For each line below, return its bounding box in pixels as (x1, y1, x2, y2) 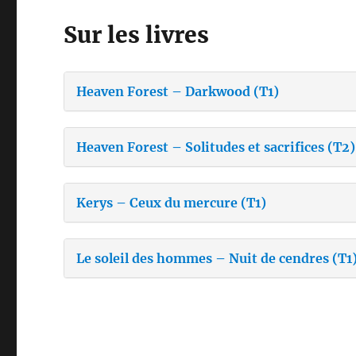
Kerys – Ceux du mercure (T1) (76, 194, 267, 211)
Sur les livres (64, 20, 210, 49)
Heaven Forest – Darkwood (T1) (76, 83, 280, 99)
